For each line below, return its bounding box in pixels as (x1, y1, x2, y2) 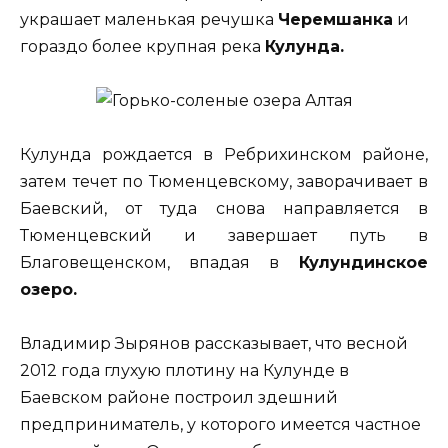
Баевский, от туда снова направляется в (20, 199, 428, 219)
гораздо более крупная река (20, 36, 265, 56)
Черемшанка (278, 9, 393, 29)
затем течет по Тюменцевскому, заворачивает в (20, 172, 428, 192)
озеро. (20, 280, 77, 300)
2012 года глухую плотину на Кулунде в (20, 361, 349, 381)
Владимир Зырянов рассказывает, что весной (20, 334, 408, 354)
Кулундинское (279, 253, 428, 273)
